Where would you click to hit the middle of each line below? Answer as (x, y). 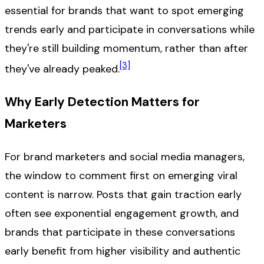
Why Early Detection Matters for (102, 102)
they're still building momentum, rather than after (126, 49)
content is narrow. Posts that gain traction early (123, 194)
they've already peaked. (62, 69)
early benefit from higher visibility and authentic (123, 251)
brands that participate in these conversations (120, 232)
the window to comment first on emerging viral (121, 175)
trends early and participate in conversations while (130, 30)
